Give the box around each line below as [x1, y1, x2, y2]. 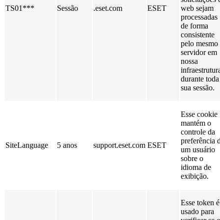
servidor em [181, 48, 217, 56]
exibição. [181, 171, 209, 180]
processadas [181, 12, 218, 21]
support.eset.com [93, 140, 145, 149]
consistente [181, 30, 215, 39]
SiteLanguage [5, 140, 48, 149]
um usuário [181, 145, 215, 154]
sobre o [181, 154, 203, 163]
